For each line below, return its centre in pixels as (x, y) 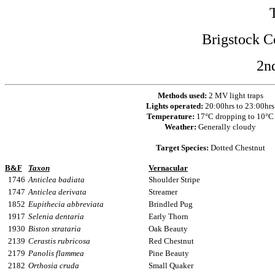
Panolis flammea (56, 253)
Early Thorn (168, 216)
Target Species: (182, 148)
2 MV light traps (236, 95)
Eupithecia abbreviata (66, 204)
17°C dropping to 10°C (235, 116)
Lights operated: (176, 106)
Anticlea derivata (57, 192)
